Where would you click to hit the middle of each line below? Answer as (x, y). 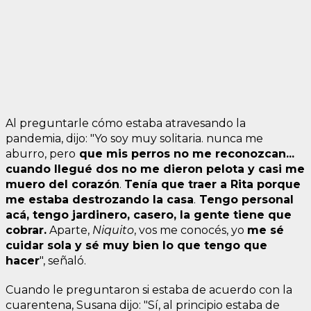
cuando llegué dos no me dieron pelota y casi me (155, 169)
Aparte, (69, 230)
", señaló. (63, 260)
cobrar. (26, 230)
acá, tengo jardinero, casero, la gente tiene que (149, 215)
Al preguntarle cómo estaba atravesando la (126, 123)
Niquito (113, 230)
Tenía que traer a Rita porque (212, 184)
